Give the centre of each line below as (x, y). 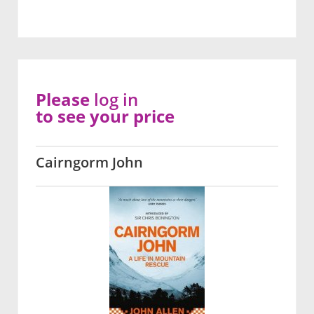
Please (65, 100)
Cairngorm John (89, 163)
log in (116, 100)
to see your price (105, 116)
